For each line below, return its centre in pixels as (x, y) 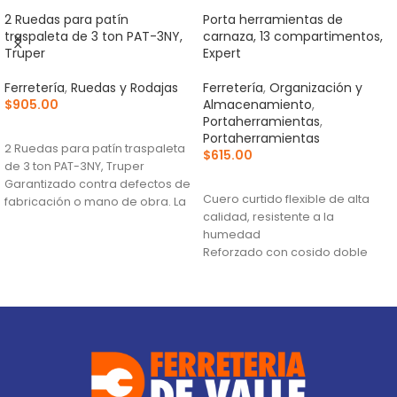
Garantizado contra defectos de (97, 183)
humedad (232, 234)
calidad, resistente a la (269, 216)
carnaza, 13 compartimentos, (293, 36)
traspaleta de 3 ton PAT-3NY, (93, 36)
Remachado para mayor (275, 305)
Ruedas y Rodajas (125, 87)
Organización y (316, 87)
